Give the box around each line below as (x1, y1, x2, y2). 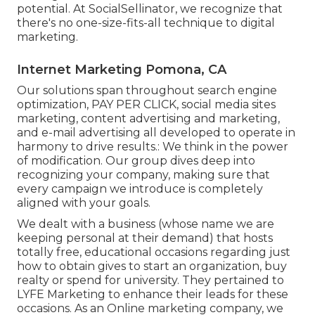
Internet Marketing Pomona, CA (17, 61, 226, 77)
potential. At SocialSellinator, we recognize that (17, 1, 283, 15)
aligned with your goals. (17, 195, 150, 210)
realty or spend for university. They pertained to (17, 273, 284, 287)
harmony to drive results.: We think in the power (17, 139, 288, 153)
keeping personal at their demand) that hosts (17, 231, 273, 245)
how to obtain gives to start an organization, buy (17, 259, 287, 273)
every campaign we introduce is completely (17, 181, 263, 195)
